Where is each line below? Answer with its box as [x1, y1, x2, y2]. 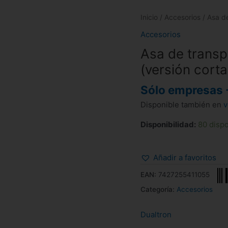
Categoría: [140, 185, 177, 193]
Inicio [140, 13, 158, 22]
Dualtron [140, 209, 172, 219]
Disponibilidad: [140, 119, 196, 129]
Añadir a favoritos [153, 153, 216, 162]
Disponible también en [140, 99, 223, 109]
